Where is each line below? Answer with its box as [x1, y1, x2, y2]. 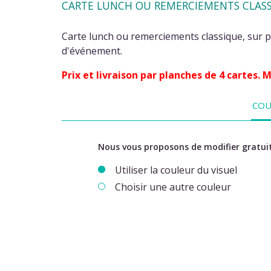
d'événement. [62, 44, 122, 58]
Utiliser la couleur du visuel [115, 163, 237, 177]
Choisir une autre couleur [115, 180, 231, 194]
